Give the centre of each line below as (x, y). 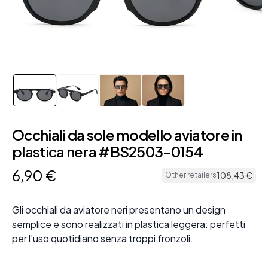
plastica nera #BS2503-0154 (107, 152)
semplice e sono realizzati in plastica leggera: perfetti (129, 224)
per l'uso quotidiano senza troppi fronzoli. (103, 239)
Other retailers (191, 175)
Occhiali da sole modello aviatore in (127, 135)
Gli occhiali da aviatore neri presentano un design (119, 210)
